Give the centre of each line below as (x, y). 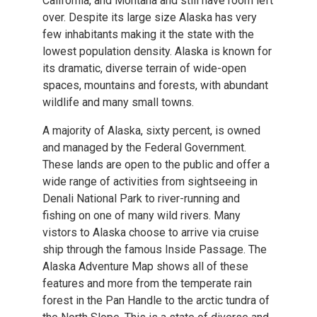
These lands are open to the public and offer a (156, 164)
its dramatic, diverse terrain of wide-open (144, 68)
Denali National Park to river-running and (141, 198)
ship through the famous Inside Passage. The (155, 249)
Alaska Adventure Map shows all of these (145, 266)
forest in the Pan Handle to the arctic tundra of (156, 300)
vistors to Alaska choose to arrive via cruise (151, 232)
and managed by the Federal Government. (144, 147)
